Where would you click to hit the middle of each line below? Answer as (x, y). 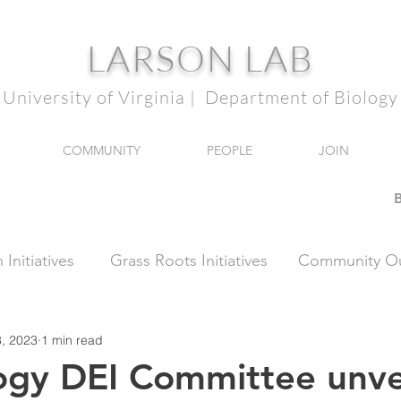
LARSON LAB (200, 58)
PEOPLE (229, 150)
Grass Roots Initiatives (189, 260)
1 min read (72, 340)
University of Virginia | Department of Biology (200, 97)
